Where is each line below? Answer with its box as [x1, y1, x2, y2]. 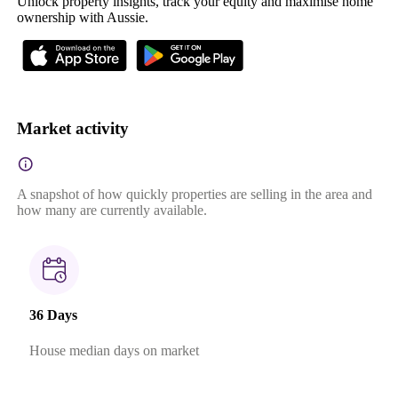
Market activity [16, 119, 129, 139]
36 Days [28, 307, 77, 323]
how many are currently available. [16, 203, 207, 219]
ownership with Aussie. [16, 9, 148, 25]
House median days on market [28, 342, 199, 358]
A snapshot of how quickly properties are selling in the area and [16, 187, 372, 203]
